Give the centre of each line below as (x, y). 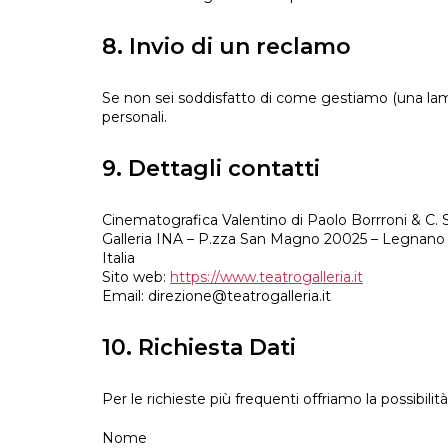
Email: (125, 296)
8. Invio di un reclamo (226, 47)
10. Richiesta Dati (199, 348)
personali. (134, 117)
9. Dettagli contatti (211, 169)
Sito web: (136, 277)
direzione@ (187, 296)
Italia (118, 258)
